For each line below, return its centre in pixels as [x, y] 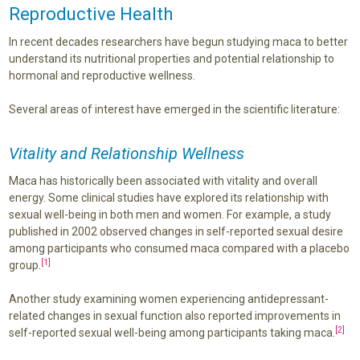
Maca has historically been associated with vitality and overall [163, 180]
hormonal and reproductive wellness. [102, 75]
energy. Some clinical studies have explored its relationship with [168, 197]
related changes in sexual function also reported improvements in [174, 315]
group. [25, 265]
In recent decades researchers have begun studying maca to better [178, 41]
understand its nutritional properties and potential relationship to [171, 58]
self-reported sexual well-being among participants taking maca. [172, 332]
